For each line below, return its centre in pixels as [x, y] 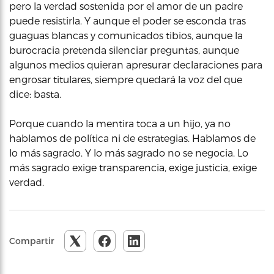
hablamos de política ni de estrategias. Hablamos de [132, 138]
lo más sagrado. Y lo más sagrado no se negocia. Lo [129, 153]
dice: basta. [35, 94]
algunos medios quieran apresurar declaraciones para [136, 65]
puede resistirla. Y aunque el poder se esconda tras [128, 20]
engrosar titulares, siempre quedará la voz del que [126, 79]
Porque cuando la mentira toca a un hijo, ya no [120, 123]
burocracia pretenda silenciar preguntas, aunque [124, 50]
